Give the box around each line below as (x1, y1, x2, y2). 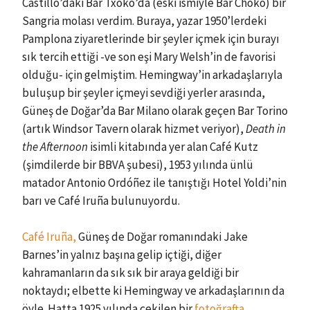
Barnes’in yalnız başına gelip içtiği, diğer (22, 246, 221, 262)
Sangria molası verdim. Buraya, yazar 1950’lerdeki (22, 13, 266, 28)
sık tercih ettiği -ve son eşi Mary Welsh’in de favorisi (22, 49, 275, 64)
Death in (246, 121, 286, 136)
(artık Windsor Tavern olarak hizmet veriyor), (22, 121, 246, 136)
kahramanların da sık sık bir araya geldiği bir (22, 264, 239, 280)
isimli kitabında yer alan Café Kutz (88, 139, 258, 154)
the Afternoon (22, 139, 88, 154)
